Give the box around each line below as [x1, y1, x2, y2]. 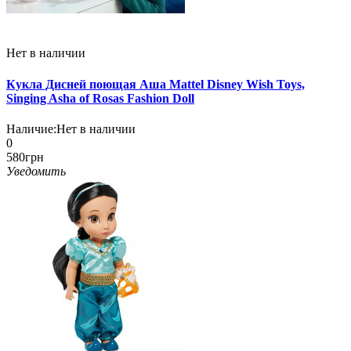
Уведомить [6, 165, 66, 178]
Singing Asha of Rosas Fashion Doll [6, 91, 194, 105]
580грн [6, 150, 44, 164]
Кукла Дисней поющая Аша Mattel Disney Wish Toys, [6, 77, 305, 91]
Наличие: [6, 122, 56, 136]
